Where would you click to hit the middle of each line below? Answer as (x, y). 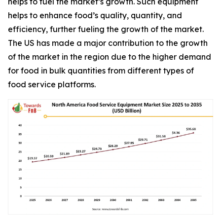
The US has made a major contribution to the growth (108, 43)
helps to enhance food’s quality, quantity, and (95, 15)
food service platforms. (52, 84)
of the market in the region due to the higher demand (110, 56)
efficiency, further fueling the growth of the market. (106, 29)
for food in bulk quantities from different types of (101, 70)
